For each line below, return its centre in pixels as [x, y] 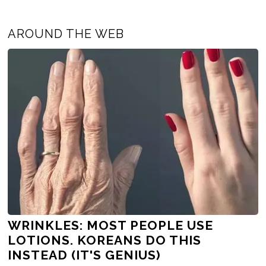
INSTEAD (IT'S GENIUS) [85, 255]
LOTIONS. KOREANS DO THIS [105, 240]
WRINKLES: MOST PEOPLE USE [111, 225]
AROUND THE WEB [66, 34]
